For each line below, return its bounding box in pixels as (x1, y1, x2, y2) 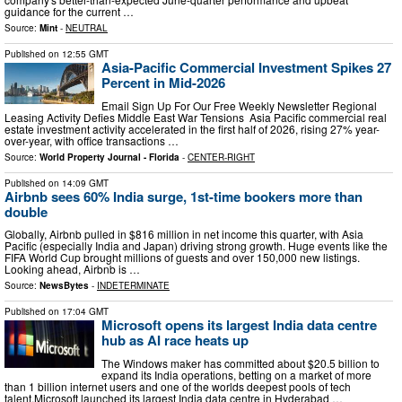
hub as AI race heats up (101, 330, 249, 351)
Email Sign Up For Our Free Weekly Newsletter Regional (101, 97, 377, 113)
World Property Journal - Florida (39, 150, 179, 163)
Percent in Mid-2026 (101, 73, 225, 93)
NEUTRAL (66, 22, 108, 35)
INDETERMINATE (97, 279, 170, 293)
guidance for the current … (4, 4, 134, 20)
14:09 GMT (62, 176, 109, 189)
